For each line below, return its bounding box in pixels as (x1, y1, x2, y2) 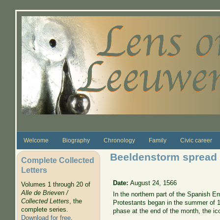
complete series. (21, 206, 68, 214)
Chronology (103, 137, 135, 144)
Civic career (180, 137, 212, 144)
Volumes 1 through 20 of (21, 181, 90, 189)
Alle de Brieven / (21, 189, 68, 197)
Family (148, 137, 166, 144)
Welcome (23, 137, 49, 144)
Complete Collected (21, 155, 94, 165)
